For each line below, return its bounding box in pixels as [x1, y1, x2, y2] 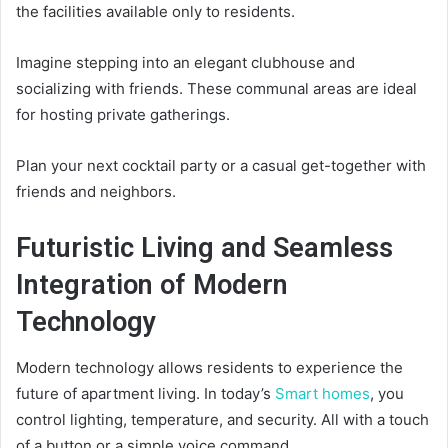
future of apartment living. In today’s [16, 383, 275, 403]
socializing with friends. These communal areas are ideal [16, 79, 417, 99]
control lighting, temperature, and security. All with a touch [16, 409, 429, 429]
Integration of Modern [16, 269, 288, 302]
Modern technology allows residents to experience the [16, 357, 403, 377]
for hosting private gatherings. [16, 105, 230, 125]
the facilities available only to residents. [16, 2, 295, 22]
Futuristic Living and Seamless [16, 232, 393, 265]
